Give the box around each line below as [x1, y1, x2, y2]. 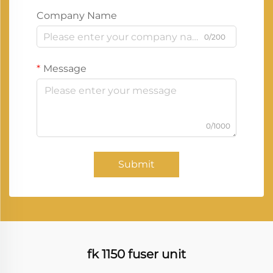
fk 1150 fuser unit [87, 247, 186, 261]
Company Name [37, 10, 117, 21]
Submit [118, 158, 155, 170]
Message [43, 63, 87, 74]
